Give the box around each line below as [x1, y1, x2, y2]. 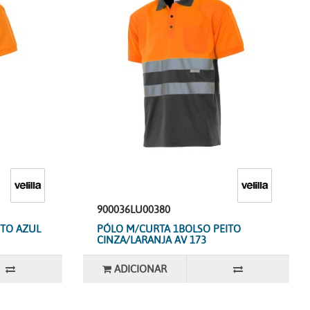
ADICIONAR [113, 261, 167, 277]
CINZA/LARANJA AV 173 [96, 232, 206, 248]
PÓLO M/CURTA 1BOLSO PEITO [96, 221, 241, 237]
